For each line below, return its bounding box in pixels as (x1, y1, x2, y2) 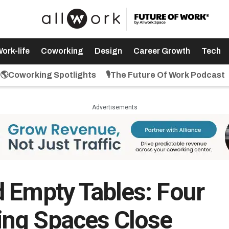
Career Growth (133, 47, 190, 55)
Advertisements (91, 104, 138, 111)
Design (94, 47, 122, 55)
